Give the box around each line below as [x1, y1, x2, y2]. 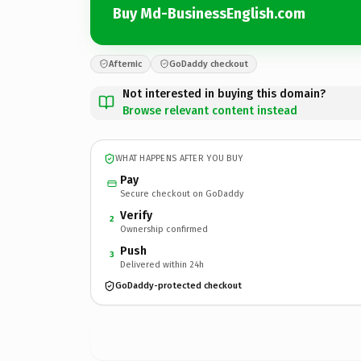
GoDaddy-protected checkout [115, 280, 242, 291]
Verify [120, 208, 152, 222]
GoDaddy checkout [169, 58, 248, 69]
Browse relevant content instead [122, 103, 297, 118]
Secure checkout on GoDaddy [120, 188, 243, 199]
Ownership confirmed [120, 223, 208, 234]
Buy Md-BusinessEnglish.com [113, 5, 305, 23]
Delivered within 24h [120, 259, 204, 270]
